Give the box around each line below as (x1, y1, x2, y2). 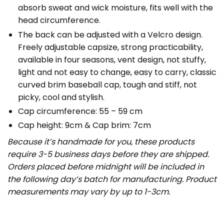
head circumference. (17, 14, 100, 26)
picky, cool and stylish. (17, 91, 104, 103)
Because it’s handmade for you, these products (7, 135, 194, 147)
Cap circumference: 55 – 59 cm (17, 105, 142, 117)
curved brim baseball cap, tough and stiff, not (17, 78, 197, 90)
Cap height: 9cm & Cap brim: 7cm (17, 119, 151, 131)
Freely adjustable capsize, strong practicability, (17, 41, 203, 53)
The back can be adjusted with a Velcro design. (17, 28, 202, 40)
